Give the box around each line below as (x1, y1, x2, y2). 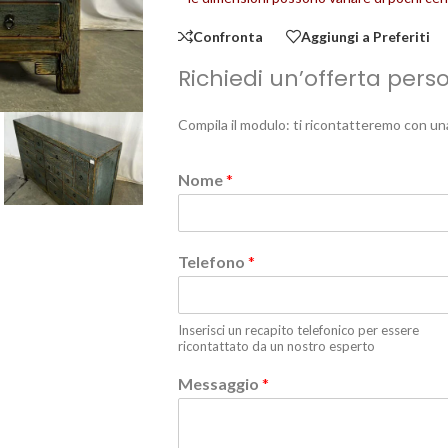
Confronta (192, 27, 263, 45)
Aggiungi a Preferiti (300, 27, 430, 45)
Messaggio (177, 374, 262, 393)
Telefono (177, 252, 248, 271)
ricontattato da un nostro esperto (177, 338, 375, 354)
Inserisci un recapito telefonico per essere (177, 322, 419, 338)
